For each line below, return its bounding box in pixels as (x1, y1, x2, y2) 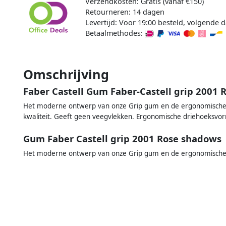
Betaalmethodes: (85, 28, 145, 38)
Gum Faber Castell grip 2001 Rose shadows (23, 132, 221, 145)
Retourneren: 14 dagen (85, 7, 164, 17)
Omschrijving (23, 65, 109, 83)
